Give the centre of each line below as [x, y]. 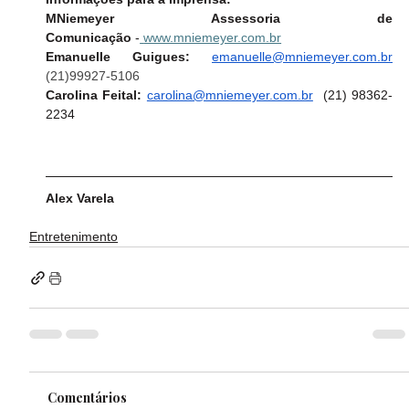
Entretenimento [74, 237]
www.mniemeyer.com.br [213, 38]
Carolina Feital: [96, 95]
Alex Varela [80, 199]
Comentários [88, 398]
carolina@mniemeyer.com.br [230, 95]
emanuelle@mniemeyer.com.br [303, 57]
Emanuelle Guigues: [118, 57]
